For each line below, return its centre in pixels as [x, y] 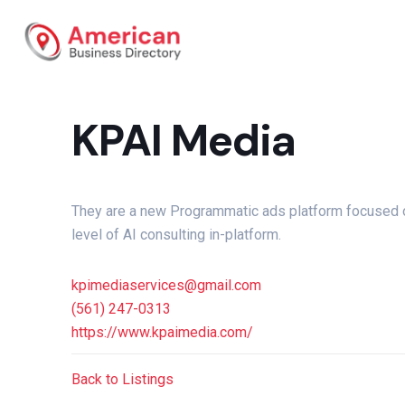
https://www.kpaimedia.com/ [162, 332]
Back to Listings [122, 379]
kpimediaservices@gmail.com [166, 285]
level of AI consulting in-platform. [176, 235]
